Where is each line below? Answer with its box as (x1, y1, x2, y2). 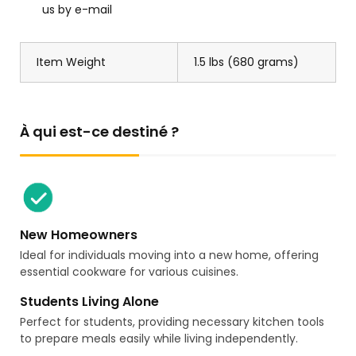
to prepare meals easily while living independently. (20, 331, 298, 347)
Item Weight (37, 54, 106, 71)
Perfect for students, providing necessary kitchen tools (20, 314, 324, 331)
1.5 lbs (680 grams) (194, 54, 299, 71)
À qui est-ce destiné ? (20, 122, 179, 142)
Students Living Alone (20, 292, 159, 311)
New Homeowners (20, 226, 137, 245)
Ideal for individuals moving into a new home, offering (20, 247, 319, 264)
